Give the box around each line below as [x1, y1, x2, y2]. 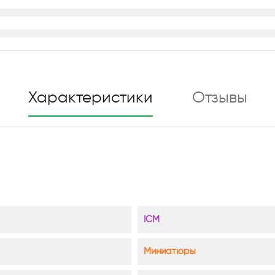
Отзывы [192, 90, 247, 106]
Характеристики [28, 90, 153, 106]
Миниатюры [144, 246, 196, 256]
